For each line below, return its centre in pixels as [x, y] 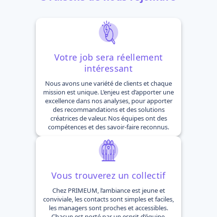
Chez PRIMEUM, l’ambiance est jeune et [108, 190]
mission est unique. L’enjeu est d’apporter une [108, 92]
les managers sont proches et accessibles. [108, 208]
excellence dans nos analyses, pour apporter [108, 101]
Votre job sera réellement [108, 57]
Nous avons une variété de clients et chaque [108, 83]
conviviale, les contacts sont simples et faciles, [108, 199]
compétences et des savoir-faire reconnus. [108, 127]
